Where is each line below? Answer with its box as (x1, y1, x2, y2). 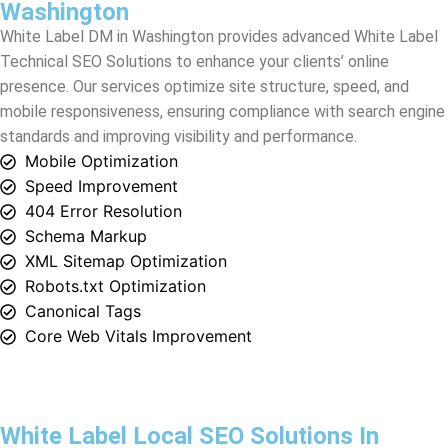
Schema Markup (25, 136, 147, 157)
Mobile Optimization (25, 61, 178, 82)
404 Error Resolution (25, 111, 182, 132)
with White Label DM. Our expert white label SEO (86, 410, 430, 430)
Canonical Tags (25, 211, 141, 232)
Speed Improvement (25, 86, 178, 107)
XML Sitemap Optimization (25, 161, 227, 182)
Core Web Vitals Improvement (25, 236, 252, 257)
